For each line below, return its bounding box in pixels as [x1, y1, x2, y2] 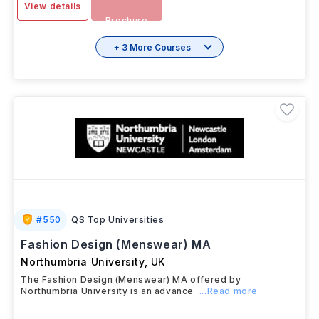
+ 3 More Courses [114, 41, 191, 53]
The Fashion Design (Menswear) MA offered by [21, 274, 241, 285]
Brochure [105, 15, 148, 26]
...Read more [199, 286, 258, 296]
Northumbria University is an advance [21, 286, 194, 296]
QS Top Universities [70, 214, 164, 225]
